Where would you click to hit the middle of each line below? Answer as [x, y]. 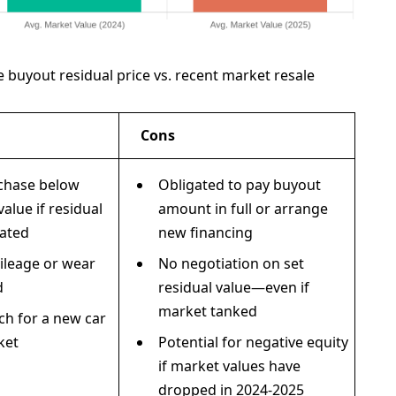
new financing [206, 233]
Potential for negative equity [254, 343]
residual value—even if [234, 288]
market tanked [208, 312]
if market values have [230, 366]
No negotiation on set [232, 264]
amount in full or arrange [244, 209]
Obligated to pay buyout [240, 185]
